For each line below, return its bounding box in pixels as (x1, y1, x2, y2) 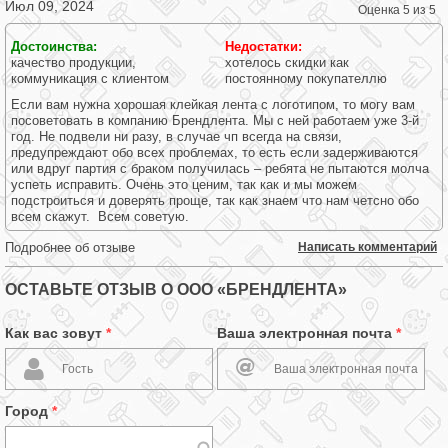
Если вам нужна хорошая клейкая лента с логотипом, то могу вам (11, 97, 415, 112)
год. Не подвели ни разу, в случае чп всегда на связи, (11, 129, 342, 144)
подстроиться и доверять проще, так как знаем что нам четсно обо (11, 193, 419, 208)
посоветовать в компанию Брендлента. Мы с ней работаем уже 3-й (11, 113, 419, 128)
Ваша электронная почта (217, 325, 396, 341)
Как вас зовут (5, 325, 106, 341)
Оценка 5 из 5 (358, 3, 436, 17)
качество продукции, (11, 55, 136, 70)
